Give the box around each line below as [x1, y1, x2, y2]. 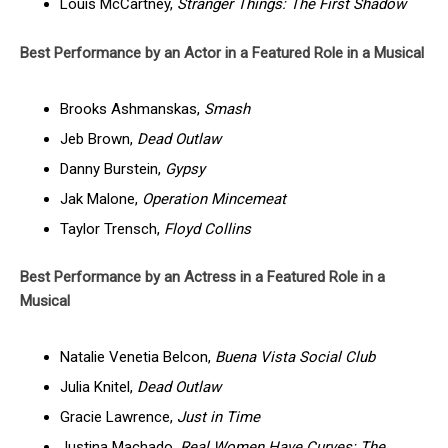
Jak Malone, [60, 189, 142, 208]
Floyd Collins [164, 219, 251, 238]
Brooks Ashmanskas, [60, 99, 204, 118]
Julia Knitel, [60, 378, 137, 397]
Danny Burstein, [60, 159, 165, 178]
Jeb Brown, [60, 129, 137, 148]
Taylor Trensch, [60, 219, 164, 238]
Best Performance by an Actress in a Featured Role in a [20, 268, 385, 287]
